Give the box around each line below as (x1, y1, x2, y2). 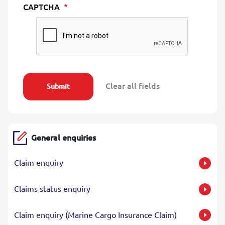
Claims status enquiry (14, 183, 90, 194)
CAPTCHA (23, 3, 62, 12)
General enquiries (31, 133, 96, 143)
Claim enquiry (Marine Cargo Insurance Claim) (14, 209, 177, 219)
